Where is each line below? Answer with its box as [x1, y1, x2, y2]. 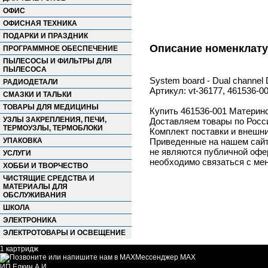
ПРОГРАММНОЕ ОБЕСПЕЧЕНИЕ [3, 44, 118, 53]
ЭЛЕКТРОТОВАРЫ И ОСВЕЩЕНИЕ [3, 229, 126, 237]
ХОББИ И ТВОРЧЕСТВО [3, 162, 88, 170]
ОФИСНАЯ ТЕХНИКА [3, 19, 77, 28]
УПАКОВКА [3, 136, 42, 145]
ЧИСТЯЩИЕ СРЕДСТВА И [3, 174, 95, 182]
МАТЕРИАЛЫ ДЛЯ [3, 182, 68, 191]
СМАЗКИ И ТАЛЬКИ [3, 90, 72, 99]
